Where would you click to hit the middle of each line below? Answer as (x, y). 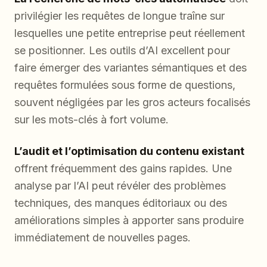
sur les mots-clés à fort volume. (91, 120)
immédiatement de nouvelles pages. (103, 238)
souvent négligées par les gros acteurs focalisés (132, 103)
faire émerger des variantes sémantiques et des (131, 68)
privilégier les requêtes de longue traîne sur (119, 16)
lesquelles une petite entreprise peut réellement (130, 33)
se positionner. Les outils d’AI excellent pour (122, 51)
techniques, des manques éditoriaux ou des (121, 203)
